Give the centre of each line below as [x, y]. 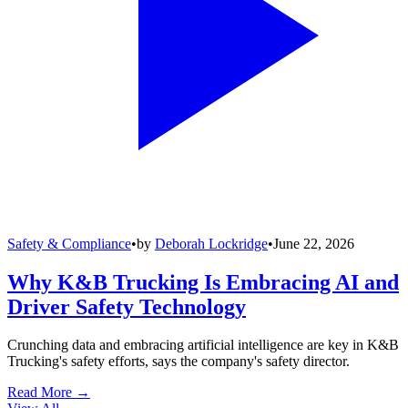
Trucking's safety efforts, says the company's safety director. [178, 362]
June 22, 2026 [314, 243]
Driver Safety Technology [127, 306]
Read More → [49, 393]
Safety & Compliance [69, 243]
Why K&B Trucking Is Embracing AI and [203, 282]
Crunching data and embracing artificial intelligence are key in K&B [203, 345]
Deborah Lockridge [211, 243]
